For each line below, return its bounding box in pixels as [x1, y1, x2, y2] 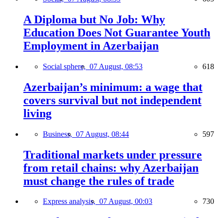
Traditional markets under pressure [23, 148, 202, 161]
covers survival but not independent [23, 93, 201, 107]
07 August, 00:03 [99, 197, 152, 206]
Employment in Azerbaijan [23, 39, 159, 52]
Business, [43, 129, 76, 138]
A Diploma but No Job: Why [23, 13, 165, 26]
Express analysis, [43, 197, 99, 206]
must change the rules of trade [23, 174, 174, 187]
